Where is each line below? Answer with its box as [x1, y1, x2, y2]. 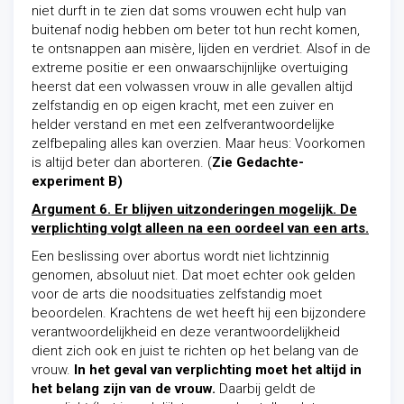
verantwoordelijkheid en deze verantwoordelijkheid [32, 324, 340, 340]
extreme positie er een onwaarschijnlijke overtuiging [32, 60, 348, 76]
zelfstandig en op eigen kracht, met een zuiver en [32, 97, 334, 114]
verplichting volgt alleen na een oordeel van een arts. [32, 220, 369, 236]
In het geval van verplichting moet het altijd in [74, 362, 362, 378]
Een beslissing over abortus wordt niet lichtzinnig [32, 248, 329, 264]
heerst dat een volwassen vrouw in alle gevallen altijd [32, 78, 353, 95]
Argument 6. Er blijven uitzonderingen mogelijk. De [32, 201, 357, 217]
